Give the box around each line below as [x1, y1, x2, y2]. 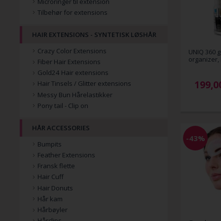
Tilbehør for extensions [37, 7, 108, 17]
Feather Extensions [37, 150, 95, 159]
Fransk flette [37, 161, 75, 171]
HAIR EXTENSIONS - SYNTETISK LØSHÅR [32, 30, 156, 39]
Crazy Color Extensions [37, 46, 107, 55]
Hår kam [37, 194, 63, 203]
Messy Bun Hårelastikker [37, 90, 112, 99]
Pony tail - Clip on [37, 101, 88, 110]
